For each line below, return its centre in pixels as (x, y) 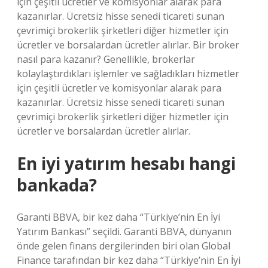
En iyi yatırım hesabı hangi (126, 163)
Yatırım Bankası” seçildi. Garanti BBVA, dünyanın (124, 232)
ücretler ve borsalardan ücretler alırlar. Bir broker (128, 45)
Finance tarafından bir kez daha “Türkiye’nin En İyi (129, 260)
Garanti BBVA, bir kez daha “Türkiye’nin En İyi (118, 217)
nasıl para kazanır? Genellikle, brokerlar (106, 59)
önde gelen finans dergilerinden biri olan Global (124, 246)
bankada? (57, 185)
